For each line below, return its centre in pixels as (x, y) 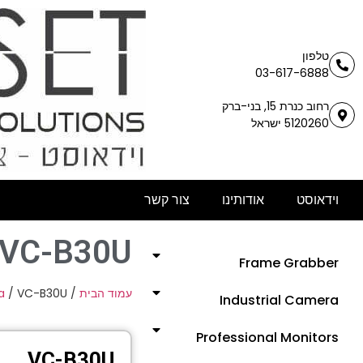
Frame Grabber (289, 263)
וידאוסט (318, 200)
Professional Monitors (267, 337)
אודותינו (243, 200)
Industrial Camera (279, 300)
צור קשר (167, 200)
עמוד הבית (106, 293)
